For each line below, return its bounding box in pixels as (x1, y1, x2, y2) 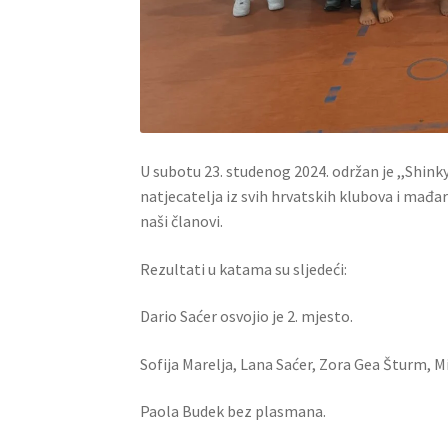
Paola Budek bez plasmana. (140, 401, 327, 422)
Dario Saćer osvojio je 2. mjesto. (140, 306, 354, 327)
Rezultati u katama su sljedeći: (140, 258, 348, 279)
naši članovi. (140, 210, 224, 231)
